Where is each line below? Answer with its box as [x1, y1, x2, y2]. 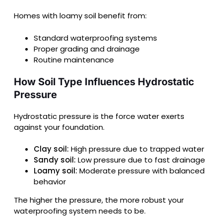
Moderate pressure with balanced [77, 166, 205, 176]
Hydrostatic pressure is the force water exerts [14, 111, 184, 121]
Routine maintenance [34, 54, 114, 65]
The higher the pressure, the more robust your [14, 195, 184, 206]
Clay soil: [34, 144, 69, 155]
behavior [34, 176, 66, 187]
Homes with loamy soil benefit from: [14, 10, 147, 21]
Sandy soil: [34, 155, 76, 166]
